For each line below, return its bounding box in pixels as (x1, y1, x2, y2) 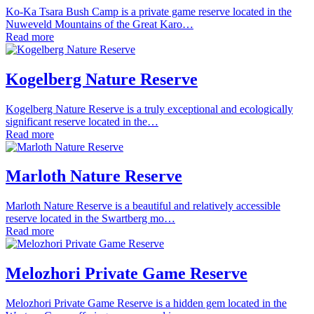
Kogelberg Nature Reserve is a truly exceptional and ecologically (6, 102, 293, 115)
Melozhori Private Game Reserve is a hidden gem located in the (6, 297, 287, 310)
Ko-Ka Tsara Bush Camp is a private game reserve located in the (6, 5, 292, 18)
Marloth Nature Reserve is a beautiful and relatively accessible (6, 200, 280, 212)
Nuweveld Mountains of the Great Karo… (6, 18, 193, 30)
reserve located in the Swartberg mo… (6, 212, 175, 225)
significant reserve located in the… (6, 115, 158, 128)
